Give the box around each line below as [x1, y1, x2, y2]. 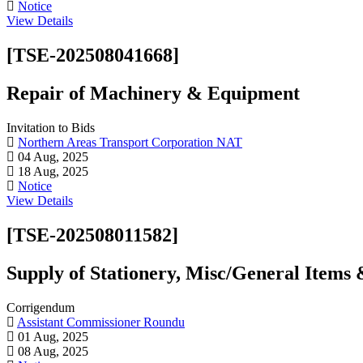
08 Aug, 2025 [15, 344, 88, 358]
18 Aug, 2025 [15, 164, 88, 178]
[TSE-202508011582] [6, 224, 178, 246]
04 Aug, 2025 [15, 149, 88, 164]
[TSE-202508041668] [6, 45, 179, 66]
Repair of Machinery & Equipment [6, 83, 300, 105]
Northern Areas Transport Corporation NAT [18, 135, 242, 149]
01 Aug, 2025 [15, 329, 88, 344]
